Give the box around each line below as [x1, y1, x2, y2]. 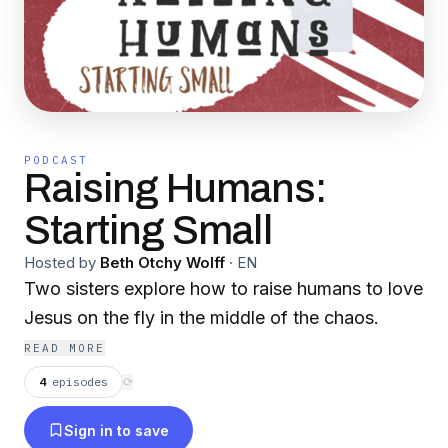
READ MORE [24, 341, 105, 355]
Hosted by [24, 253, 96, 272]
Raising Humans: [24, 167, 326, 210]
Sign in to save [64, 421, 169, 439]
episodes [52, 374, 108, 389]
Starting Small [24, 209, 272, 252]
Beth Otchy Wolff [100, 253, 225, 272]
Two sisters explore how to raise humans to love [24, 278, 423, 299]
